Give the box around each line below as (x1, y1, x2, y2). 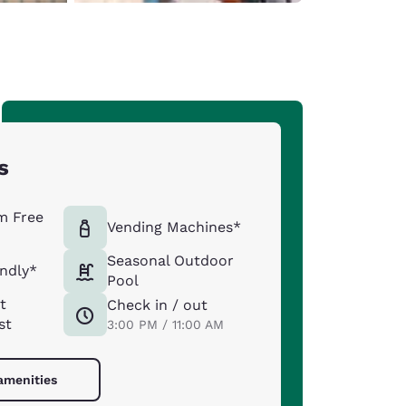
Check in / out (106, 295, 208, 314)
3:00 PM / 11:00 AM (106, 316, 224, 332)
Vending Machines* (106, 217, 241, 236)
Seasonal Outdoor (106, 251, 234, 269)
